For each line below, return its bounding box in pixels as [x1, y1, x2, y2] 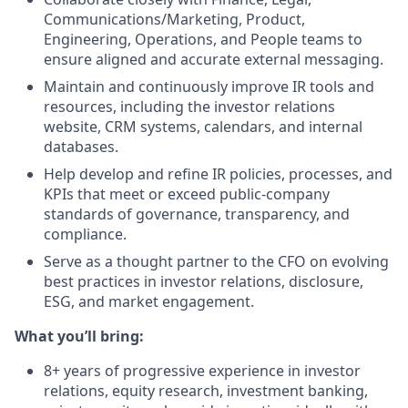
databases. [44, 137, 118, 157]
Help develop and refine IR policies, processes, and [44, 164, 393, 184]
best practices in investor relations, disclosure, [44, 271, 363, 291]
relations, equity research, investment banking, [44, 381, 368, 401]
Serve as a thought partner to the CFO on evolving [44, 251, 389, 271]
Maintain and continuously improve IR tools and [44, 76, 374, 97]
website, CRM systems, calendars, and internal [44, 117, 362, 137]
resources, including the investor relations [44, 97, 335, 117]
